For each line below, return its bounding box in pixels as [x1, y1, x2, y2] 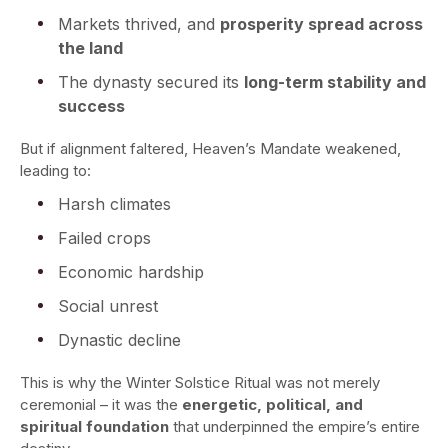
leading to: [20, 161, 91, 181]
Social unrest [58, 296, 158, 317]
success [58, 96, 125, 117]
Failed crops [58, 228, 151, 249]
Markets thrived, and [58, 14, 220, 35]
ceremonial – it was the [20, 395, 182, 415]
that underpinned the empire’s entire [169, 417, 420, 437]
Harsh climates [58, 194, 171, 215]
